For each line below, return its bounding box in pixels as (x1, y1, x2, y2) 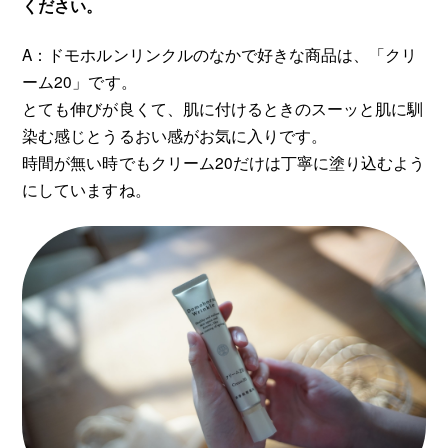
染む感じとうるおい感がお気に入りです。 (22, 124, 327, 147)
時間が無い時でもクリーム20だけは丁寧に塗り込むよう (22, 151, 425, 174)
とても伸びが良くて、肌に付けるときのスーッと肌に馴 (22, 97, 423, 120)
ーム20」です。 (22, 70, 137, 93)
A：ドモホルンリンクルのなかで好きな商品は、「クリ (22, 43, 417, 66)
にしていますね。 (22, 178, 151, 201)
